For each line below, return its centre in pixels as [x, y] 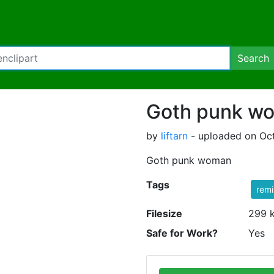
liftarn [174, 136]
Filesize [164, 213]
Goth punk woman [189, 160]
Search [253, 58]
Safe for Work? [182, 233]
